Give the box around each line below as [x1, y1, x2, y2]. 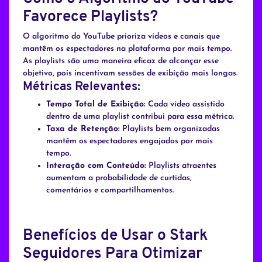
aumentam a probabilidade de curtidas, [46, 174, 192, 183]
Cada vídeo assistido [146, 100, 225, 109]
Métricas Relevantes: [23, 81, 140, 94]
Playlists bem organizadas [120, 125, 220, 134]
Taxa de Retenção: [46, 125, 120, 134]
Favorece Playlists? [23, 9, 158, 26]
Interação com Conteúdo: [46, 161, 146, 171]
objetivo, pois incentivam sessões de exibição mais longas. [23, 69, 237, 78]
